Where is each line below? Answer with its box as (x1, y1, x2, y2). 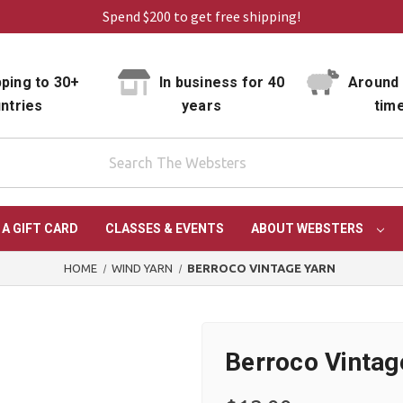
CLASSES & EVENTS (104, 221, 224, 237)
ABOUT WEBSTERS (250, 221, 366, 237)
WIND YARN (112, 262, 173, 275)
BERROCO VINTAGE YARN (187, 262, 336, 275)
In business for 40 (155, 74, 285, 92)
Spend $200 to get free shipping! (103, 7, 300, 25)
